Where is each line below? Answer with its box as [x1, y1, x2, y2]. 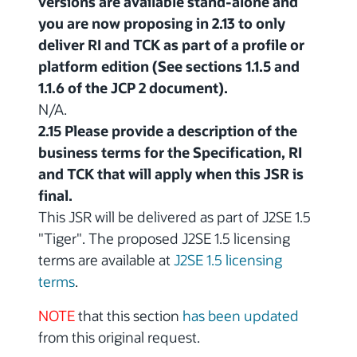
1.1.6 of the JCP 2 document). [38, 78, 228, 98]
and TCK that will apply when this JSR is [38, 164, 304, 184]
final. [38, 186, 73, 206]
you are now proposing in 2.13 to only [38, 14, 285, 33]
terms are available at [38, 250, 174, 270]
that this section [75, 306, 182, 326]
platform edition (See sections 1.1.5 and [38, 57, 300, 76]
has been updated [182, 306, 299, 326]
